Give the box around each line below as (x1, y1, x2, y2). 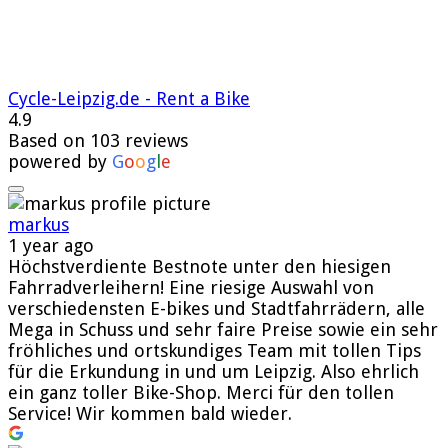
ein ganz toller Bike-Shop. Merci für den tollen (8, 381, 394, 403)
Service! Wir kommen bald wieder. (8, 402, 292, 424)
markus (8, 213, 69, 235)
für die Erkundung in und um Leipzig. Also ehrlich (8, 360, 419, 382)
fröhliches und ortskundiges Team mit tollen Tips (8, 339, 421, 361)
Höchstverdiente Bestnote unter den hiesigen (8, 255, 391, 277)
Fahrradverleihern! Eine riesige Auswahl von (8, 276, 374, 298)
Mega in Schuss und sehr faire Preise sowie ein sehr (8, 318, 438, 340)
